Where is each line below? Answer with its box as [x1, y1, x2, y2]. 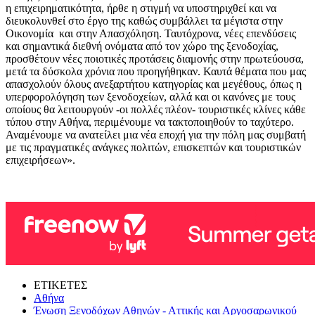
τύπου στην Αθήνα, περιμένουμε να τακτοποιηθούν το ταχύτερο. [6, 115, 294, 128]
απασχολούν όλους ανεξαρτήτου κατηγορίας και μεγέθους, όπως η [6, 77, 302, 90]
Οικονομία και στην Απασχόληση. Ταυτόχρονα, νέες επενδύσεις [6, 27, 296, 39]
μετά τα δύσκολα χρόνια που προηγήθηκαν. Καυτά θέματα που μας [6, 65, 306, 77]
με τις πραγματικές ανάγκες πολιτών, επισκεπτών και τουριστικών [6, 141, 301, 153]
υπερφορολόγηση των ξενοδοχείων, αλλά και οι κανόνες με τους [6, 90, 295, 103]
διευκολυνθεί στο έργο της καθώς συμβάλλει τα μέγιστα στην [6, 14, 283, 27]
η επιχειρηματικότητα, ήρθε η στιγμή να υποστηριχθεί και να [6, 1, 276, 14]
